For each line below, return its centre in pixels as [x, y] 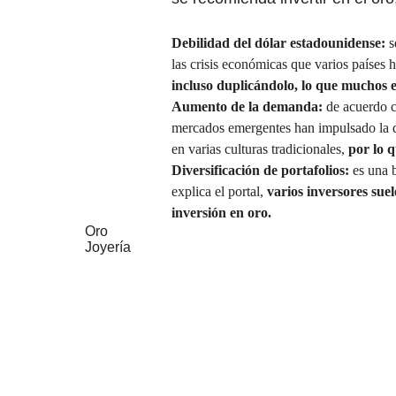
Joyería [108, 247]
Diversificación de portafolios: [260, 171]
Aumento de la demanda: [249, 107]
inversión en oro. [221, 213]
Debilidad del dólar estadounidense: [280, 43]
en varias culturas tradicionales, [260, 149]
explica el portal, [219, 192]
